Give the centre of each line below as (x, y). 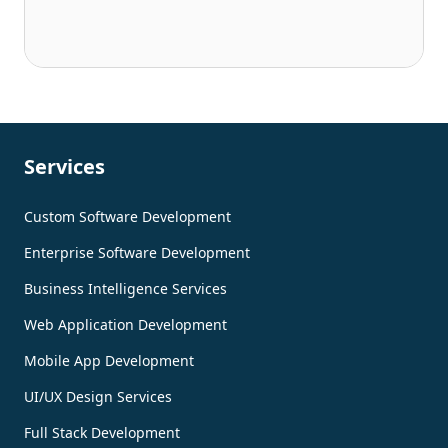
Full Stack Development (102, 432)
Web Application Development (125, 324)
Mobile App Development (109, 360)
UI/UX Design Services (98, 396)
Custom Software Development (127, 216)
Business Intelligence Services (125, 288)
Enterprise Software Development (137, 252)
